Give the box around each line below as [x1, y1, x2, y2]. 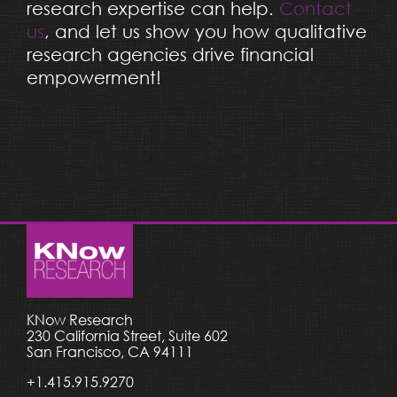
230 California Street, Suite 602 [27, 327, 228, 346]
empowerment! [26, 66, 161, 88]
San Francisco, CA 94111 [27, 343, 193, 362]
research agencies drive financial [26, 43, 314, 65]
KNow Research [27, 311, 133, 330]
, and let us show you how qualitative [43, 20, 367, 42]
